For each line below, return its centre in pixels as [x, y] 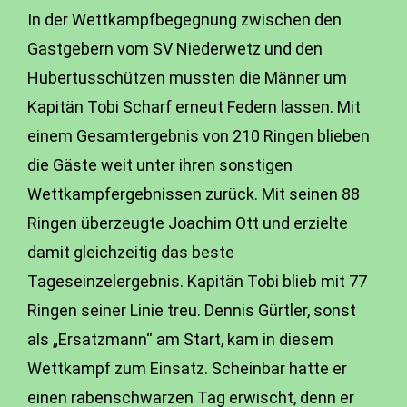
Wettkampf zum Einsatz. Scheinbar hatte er [187, 368]
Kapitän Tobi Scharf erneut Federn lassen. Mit [194, 107]
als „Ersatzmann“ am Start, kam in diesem [180, 339]
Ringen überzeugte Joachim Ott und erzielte [188, 223]
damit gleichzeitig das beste [131, 252]
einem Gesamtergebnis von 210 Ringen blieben [199, 136]
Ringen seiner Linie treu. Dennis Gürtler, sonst [192, 310]
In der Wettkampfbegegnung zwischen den [184, 20]
